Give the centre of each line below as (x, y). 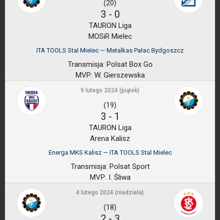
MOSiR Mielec (110, 36)
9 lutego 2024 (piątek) (110, 90)
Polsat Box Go (128, 64)
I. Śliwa (118, 177)
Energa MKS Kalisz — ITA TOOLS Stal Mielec (110, 152)
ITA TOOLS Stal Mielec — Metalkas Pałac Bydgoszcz (110, 50)
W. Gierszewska (118, 75)
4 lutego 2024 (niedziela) (110, 192)
